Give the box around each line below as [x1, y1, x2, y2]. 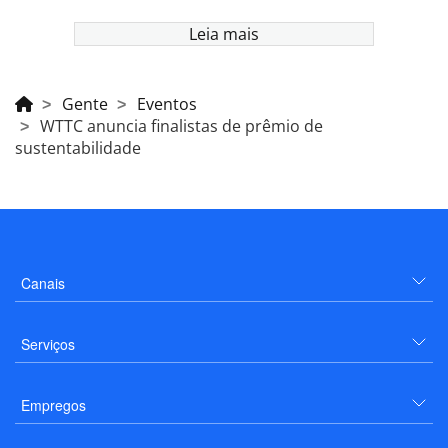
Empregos [21, 395, 86, 416]
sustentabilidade [15, 137, 141, 160]
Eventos [137, 93, 197, 116]
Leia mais [189, 23, 259, 46]
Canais [21, 273, 65, 294]
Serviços [21, 334, 75, 355]
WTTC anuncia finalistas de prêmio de [40, 115, 323, 138]
